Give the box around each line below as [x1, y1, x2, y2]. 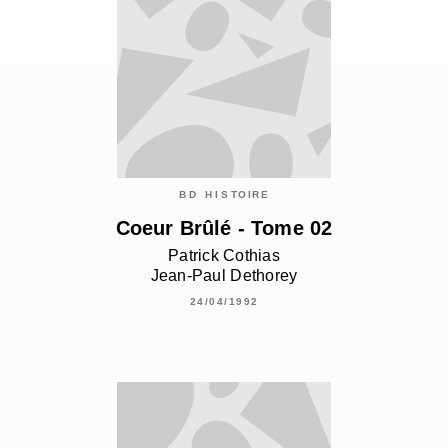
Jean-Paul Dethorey [150, 267, 298, 285]
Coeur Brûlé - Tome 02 [115, 217, 333, 240]
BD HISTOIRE [178, 188, 270, 200]
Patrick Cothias [167, 247, 281, 265]
